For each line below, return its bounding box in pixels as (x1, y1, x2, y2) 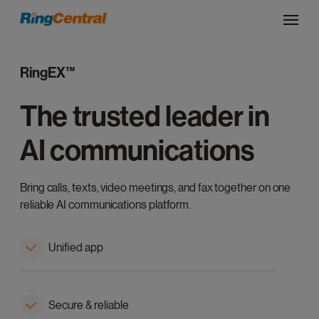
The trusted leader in (20, 100, 270, 134)
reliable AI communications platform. (20, 198, 192, 211)
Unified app (48, 241, 103, 254)
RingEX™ (20, 64, 75, 81)
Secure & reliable (48, 298, 129, 312)
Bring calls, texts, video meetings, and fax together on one (20, 181, 291, 194)
